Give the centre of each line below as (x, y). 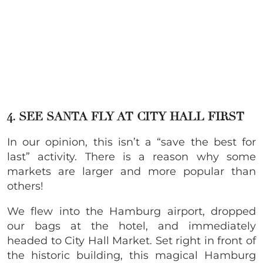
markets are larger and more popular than (131, 172)
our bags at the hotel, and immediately (131, 226)
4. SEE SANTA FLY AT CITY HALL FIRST (126, 117)
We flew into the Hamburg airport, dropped (131, 212)
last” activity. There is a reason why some (131, 157)
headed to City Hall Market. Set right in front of (131, 241)
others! (25, 186)
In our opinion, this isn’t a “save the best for (131, 142)
